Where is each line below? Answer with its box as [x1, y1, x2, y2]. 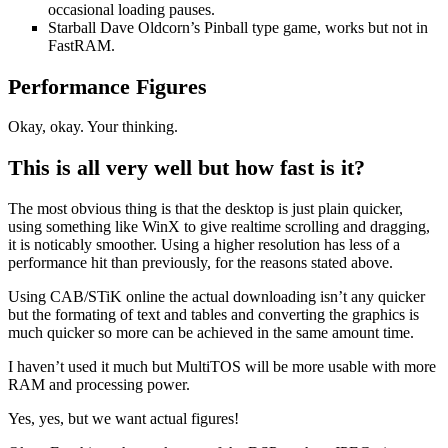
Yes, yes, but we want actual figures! [8, 409, 239, 427]
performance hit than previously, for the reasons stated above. [8, 253, 393, 271]
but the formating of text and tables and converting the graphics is [8, 305, 419, 323]
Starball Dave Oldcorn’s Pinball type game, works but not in [48, 19, 428, 37]
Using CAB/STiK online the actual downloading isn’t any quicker [8, 287, 425, 305]
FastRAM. [48, 37, 115, 55]
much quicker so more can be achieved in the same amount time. [8, 323, 414, 341]
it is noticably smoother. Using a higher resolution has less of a [8, 235, 400, 253]
